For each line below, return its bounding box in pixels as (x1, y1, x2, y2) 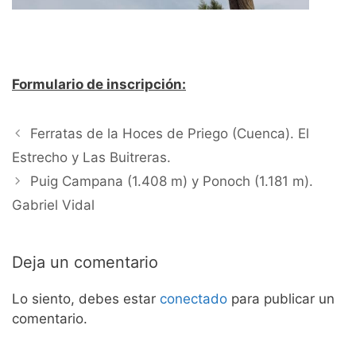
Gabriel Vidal (12, 197, 95, 214)
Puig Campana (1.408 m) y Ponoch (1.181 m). (30, 173, 314, 190)
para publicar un (227, 291, 335, 308)
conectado (160, 291, 227, 308)
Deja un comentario (12, 253, 158, 273)
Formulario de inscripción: (12, 76, 186, 93)
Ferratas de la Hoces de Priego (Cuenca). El (30, 126, 310, 142)
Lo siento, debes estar (12, 291, 160, 308)
